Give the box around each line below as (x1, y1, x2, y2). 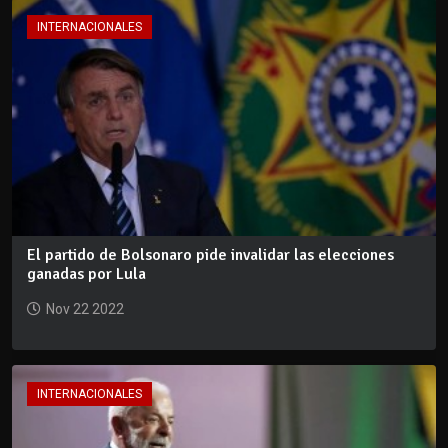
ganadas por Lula (27, 264, 146, 285)
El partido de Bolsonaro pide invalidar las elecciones (27, 245, 394, 266)
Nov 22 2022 (46, 301, 124, 318)
